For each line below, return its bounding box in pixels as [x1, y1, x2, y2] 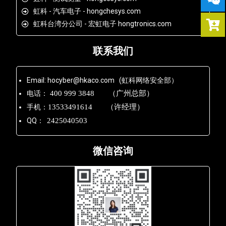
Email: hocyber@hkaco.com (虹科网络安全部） [27, 76, 179, 84]
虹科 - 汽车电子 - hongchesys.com [33, 7, 141, 15]
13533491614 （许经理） [48, 103, 145, 111]
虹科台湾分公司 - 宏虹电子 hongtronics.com [33, 20, 172, 28]
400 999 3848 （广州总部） [50, 89, 154, 97]
